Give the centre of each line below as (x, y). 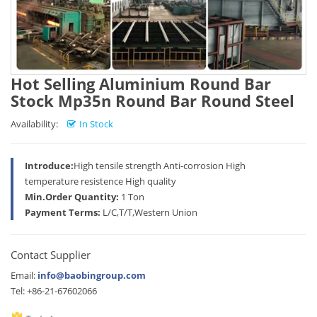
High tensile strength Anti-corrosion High (160, 166)
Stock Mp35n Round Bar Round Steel (152, 100)
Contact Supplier (51, 255)
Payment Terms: (63, 212)
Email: (24, 275)
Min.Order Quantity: (72, 197)
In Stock (96, 124)
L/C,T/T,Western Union (149, 212)
